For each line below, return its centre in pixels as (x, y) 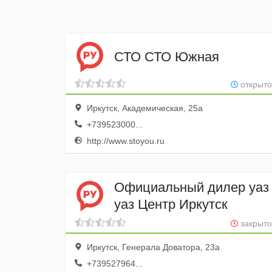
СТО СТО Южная (167, 56)
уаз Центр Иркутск (171, 204)
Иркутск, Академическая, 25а (144, 108)
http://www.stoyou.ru (124, 141)
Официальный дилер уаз (192, 187)
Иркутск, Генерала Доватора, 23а (152, 247)
